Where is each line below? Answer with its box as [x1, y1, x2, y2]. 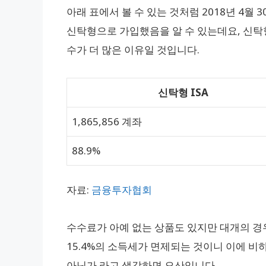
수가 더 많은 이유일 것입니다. [66, 43, 199, 57]
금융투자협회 [91, 183, 152, 197]
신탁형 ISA [157, 85, 208, 99]
